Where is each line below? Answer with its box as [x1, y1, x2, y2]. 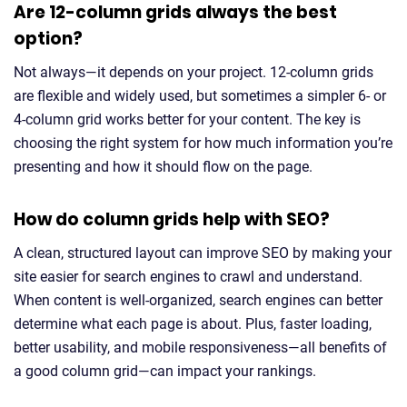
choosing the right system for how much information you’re [14, 134, 392, 152]
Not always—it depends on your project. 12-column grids [14, 64, 373, 81]
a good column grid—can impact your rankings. [14, 362, 316, 380]
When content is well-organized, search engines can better [14, 292, 382, 309]
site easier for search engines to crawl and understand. [14, 268, 362, 285]
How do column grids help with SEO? [14, 207, 330, 232]
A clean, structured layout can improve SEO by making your [14, 244, 392, 262]
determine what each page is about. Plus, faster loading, [14, 315, 372, 333]
